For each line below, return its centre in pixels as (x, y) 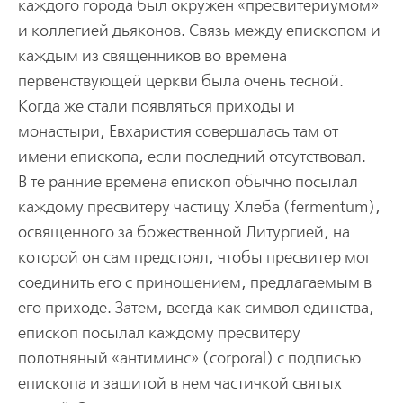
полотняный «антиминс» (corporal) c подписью (189, 358)
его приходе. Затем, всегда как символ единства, (196, 308)
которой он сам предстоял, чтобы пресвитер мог (194, 257)
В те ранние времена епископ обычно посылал (188, 182)
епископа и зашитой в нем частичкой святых (179, 383)
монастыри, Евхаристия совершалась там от (178, 131)
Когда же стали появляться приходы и (156, 106)
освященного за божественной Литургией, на (184, 232)
